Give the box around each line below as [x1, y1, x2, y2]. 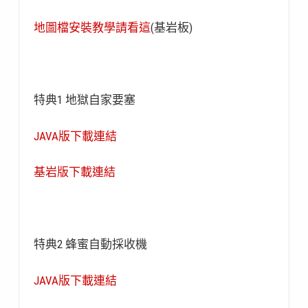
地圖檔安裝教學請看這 [33, 21, 151, 35]
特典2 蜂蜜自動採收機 [33, 237, 147, 252]
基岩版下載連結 [33, 165, 115, 179]
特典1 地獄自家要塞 [33, 93, 135, 107]
